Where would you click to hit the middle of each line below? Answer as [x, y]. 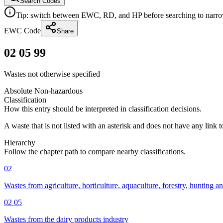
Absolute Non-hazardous [43, 91]
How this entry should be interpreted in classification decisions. [103, 109]
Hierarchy [20, 142]
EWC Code [22, 31]
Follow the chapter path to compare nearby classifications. [95, 151]
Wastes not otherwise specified [52, 74]
